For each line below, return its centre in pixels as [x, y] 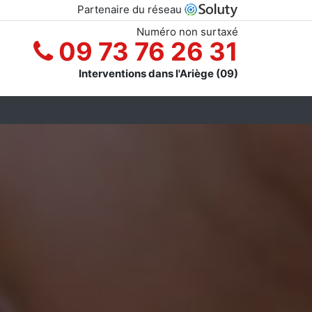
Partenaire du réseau [131, 9]
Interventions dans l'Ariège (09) [158, 73]
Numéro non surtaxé [187, 31]
